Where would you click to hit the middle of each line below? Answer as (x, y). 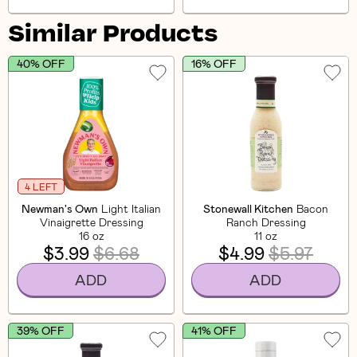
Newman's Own (60, 208)
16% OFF (214, 63)
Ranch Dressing (266, 222)
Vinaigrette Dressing (91, 222)
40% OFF (41, 63)
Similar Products (113, 35)
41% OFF (214, 330)
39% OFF (41, 330)
